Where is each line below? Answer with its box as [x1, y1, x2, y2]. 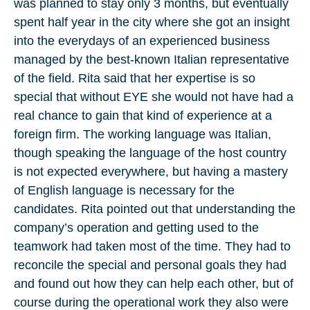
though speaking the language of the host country [14, 146, 286, 161]
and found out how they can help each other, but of [14, 277, 293, 291]
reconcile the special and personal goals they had [14, 258, 286, 273]
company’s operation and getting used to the [14, 221, 259, 235]
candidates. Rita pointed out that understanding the [14, 202, 295, 217]
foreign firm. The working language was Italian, [14, 127, 271, 142]
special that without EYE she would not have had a [14, 90, 293, 104]
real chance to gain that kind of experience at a [14, 109, 272, 123]
